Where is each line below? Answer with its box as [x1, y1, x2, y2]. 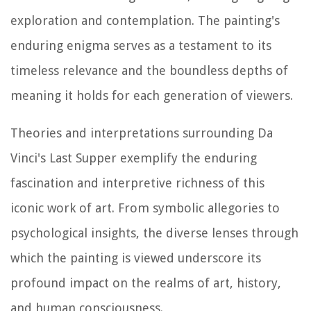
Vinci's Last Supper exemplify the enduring [10, 150, 257, 165]
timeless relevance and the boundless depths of [10, 62, 288, 78]
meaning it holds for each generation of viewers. [10, 87, 293, 103]
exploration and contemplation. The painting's [10, 12, 280, 28]
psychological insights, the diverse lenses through [10, 225, 299, 240]
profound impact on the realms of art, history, [10, 275, 281, 290]
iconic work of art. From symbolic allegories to [10, 200, 280, 215]
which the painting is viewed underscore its [10, 250, 261, 265]
